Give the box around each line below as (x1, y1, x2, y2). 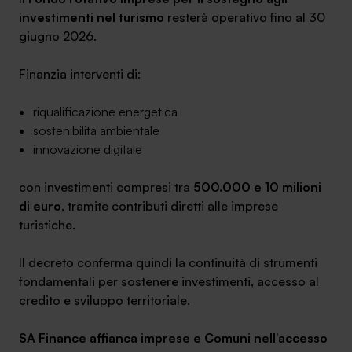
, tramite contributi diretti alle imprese (61, 198, 278, 214)
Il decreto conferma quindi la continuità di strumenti (19, 255, 317, 270)
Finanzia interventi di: (19, 66, 141, 82)
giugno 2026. (19, 28, 97, 44)
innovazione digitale (33, 141, 142, 157)
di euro (19, 198, 61, 214)
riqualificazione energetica (33, 104, 178, 119)
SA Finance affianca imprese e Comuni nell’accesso (19, 330, 328, 346)
